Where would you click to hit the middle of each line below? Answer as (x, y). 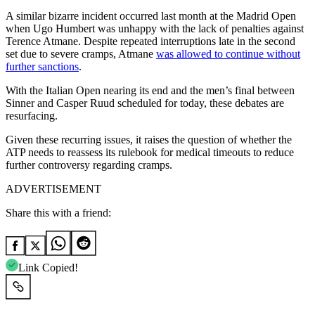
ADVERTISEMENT (53, 188)
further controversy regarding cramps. (89, 165)
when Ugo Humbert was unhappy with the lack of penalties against (155, 28)
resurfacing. (32, 115)
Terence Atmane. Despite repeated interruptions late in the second (150, 41)
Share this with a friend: (58, 212)
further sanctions (42, 66)
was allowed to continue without (228, 53)
